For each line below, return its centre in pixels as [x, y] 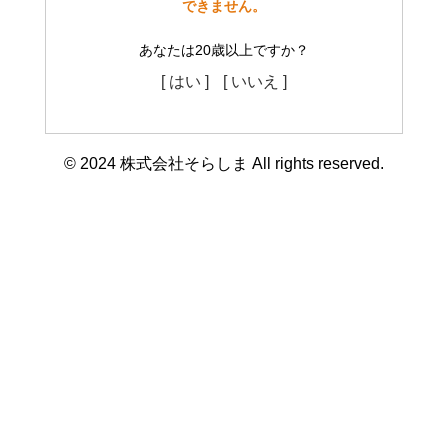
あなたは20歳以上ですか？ [224, 49]
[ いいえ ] [255, 81]
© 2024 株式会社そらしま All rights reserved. [224, 163]
